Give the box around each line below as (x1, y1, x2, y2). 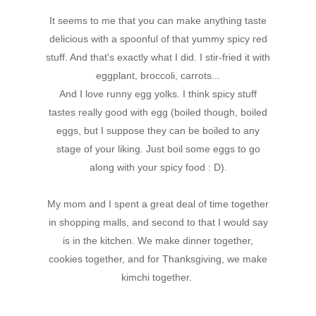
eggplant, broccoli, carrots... (96, 69, 220, 81)
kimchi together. (121, 271, 195, 283)
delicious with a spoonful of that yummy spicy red (49, 32, 267, 44)
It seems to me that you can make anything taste (49, 14, 267, 26)
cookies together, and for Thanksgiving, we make (49, 253, 267, 265)
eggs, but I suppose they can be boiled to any (56, 124, 260, 136)
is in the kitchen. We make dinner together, (63, 234, 253, 246)
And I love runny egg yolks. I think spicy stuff (59, 87, 257, 99)
